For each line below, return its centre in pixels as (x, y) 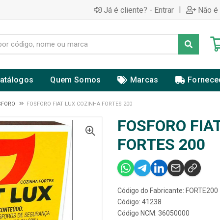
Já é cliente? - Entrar (139, 10)
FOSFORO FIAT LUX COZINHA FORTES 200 (79, 104)
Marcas (144, 80)
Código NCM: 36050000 (153, 213)
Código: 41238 (139, 202)
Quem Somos (76, 80)
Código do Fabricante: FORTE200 (168, 191)
